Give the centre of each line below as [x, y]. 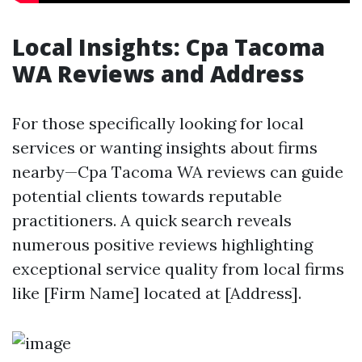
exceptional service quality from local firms [178, 269]
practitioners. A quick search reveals [152, 220]
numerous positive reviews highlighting [162, 244]
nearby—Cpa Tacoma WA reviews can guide [178, 172]
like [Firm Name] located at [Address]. [157, 293]
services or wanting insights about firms [165, 147]
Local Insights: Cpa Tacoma [168, 47]
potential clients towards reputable [147, 196]
